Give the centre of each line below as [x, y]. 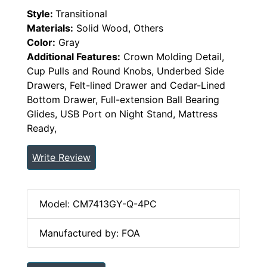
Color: [41, 43]
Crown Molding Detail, [172, 57]
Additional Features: [74, 57]
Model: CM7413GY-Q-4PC [98, 204]
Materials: [50, 28]
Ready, [42, 128]
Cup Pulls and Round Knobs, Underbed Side [125, 71]
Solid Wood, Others [118, 28]
